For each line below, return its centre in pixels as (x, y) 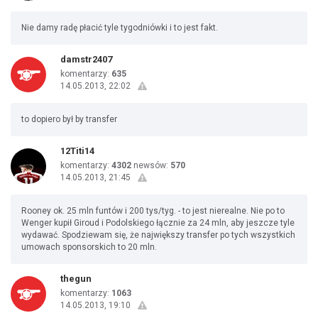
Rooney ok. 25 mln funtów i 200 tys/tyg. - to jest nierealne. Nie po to (153, 211)
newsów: (151, 165)
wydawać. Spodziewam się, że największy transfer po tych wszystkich (158, 235)
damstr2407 (86, 59)
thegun (76, 279)
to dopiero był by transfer (69, 119)
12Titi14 (77, 151)
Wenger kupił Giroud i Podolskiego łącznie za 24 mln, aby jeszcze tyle (158, 223)
